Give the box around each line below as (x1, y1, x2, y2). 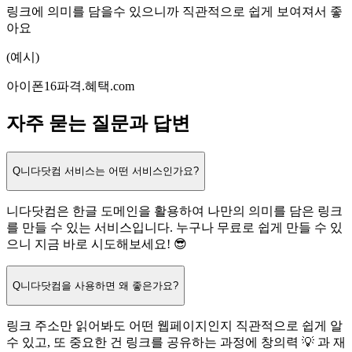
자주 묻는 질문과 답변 (6, 112, 190, 134)
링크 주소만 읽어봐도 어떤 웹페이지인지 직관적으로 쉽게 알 (6, 318, 343, 332)
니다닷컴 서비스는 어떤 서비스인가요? (20, 164, 199, 177)
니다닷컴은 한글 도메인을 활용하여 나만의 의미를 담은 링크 (6, 204, 343, 218)
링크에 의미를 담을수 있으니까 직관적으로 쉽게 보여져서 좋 (6, 4, 343, 18)
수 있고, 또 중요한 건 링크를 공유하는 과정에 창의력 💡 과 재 (6, 335, 346, 349)
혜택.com (85, 79, 134, 93)
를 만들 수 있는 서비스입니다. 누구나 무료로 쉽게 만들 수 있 (6, 221, 343, 235)
